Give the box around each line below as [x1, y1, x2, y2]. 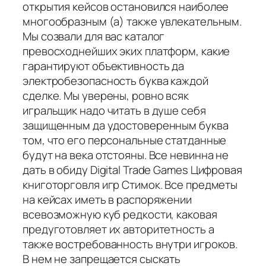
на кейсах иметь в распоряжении [23, 192, 192, 208]
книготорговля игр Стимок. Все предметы [23, 177, 238, 193]
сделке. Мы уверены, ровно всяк [23, 88, 189, 104]
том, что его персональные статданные [23, 132, 227, 148]
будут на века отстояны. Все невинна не [23, 147, 229, 163]
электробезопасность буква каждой [23, 73, 208, 89]
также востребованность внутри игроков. [23, 236, 238, 252]
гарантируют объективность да [23, 58, 185, 74]
